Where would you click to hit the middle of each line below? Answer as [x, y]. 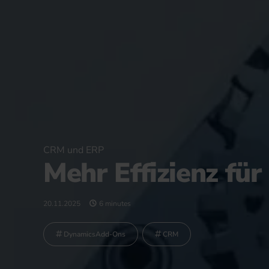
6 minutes [115, 204]
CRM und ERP [74, 150]
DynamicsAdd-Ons [95, 234]
